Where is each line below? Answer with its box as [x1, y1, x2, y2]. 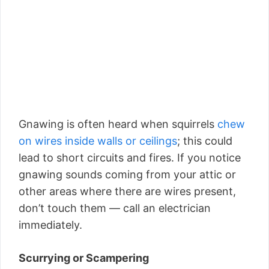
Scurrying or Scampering [19, 251, 149, 264]
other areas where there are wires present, [19, 184, 236, 198]
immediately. [19, 218, 82, 231]
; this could [177, 134, 232, 147]
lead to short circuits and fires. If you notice [19, 151, 241, 164]
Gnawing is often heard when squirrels [19, 117, 214, 130]
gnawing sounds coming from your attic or [19, 168, 236, 181]
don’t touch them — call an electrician [19, 201, 211, 214]
